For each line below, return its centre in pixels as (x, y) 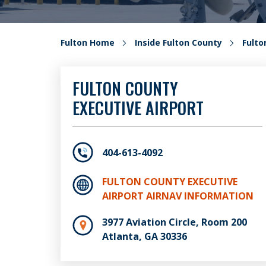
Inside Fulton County (178, 42)
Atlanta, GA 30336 (145, 236)
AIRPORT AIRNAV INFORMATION (178, 196)
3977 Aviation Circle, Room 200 (175, 222)
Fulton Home (88, 42)
